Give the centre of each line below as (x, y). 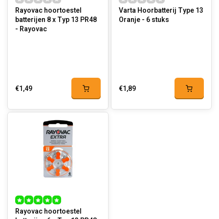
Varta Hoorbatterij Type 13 (161, 11)
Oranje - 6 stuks (155, 20)
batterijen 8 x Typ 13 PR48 (31, 20)
